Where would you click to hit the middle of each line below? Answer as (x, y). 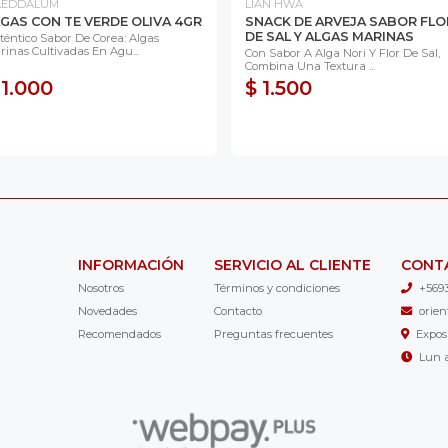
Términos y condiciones (276, 287)
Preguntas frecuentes (273, 333)
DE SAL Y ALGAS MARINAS (329, 36)
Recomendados (119, 333)
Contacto (237, 310)
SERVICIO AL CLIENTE (292, 264)
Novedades (107, 310)
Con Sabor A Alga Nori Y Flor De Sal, (342, 52)
